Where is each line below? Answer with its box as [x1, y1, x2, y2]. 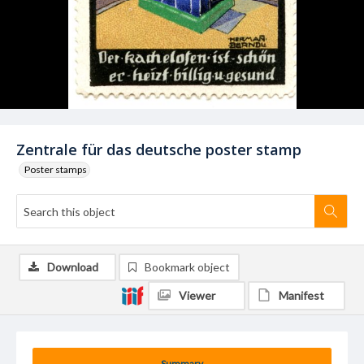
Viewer [179, 288, 215, 302]
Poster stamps [24, 163, 87, 175]
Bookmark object [145, 260, 230, 274]
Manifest [279, 288, 324, 302]
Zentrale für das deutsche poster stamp [16, 140, 301, 159]
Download [47, 260, 98, 274]
